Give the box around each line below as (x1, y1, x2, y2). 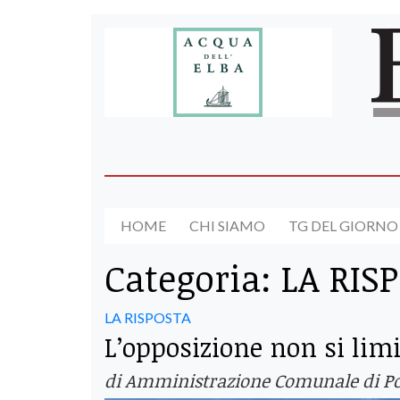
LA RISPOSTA (104, 308, 191, 326)
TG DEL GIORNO (288, 217, 398, 235)
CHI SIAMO (189, 217, 265, 235)
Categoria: (104, 253, 281, 303)
